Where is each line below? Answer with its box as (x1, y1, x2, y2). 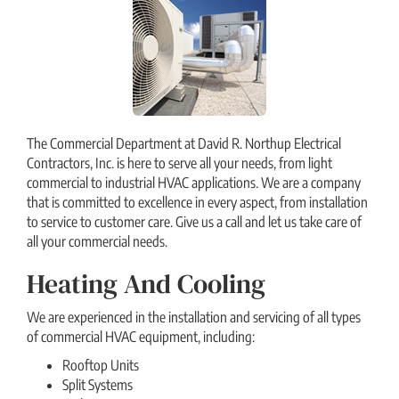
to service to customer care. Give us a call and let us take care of (27, 213, 362, 232)
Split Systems (62, 376, 133, 395)
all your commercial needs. (27, 232, 167, 251)
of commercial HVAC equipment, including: (27, 328, 255, 346)
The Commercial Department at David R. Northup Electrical (27, 134, 341, 153)
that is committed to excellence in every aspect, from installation (27, 193, 368, 212)
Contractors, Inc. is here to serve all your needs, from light (27, 154, 332, 173)
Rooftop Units (62, 356, 139, 375)
